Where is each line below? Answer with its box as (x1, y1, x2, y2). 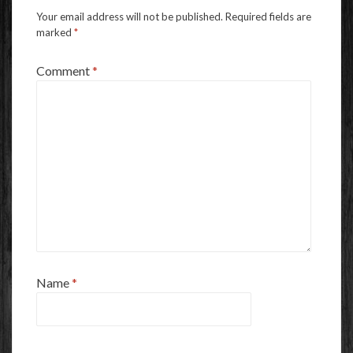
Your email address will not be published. (36, 9, 223, 23)
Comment (36, 62, 92, 78)
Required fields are (225, 9, 311, 23)
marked (36, 25, 74, 39)
